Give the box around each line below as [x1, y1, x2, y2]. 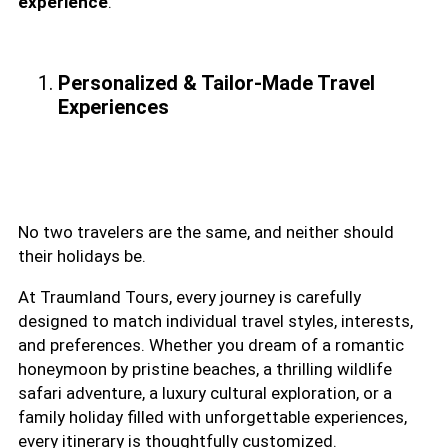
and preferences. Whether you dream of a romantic [18, 334, 404, 355]
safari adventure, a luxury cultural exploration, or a [18, 382, 392, 403]
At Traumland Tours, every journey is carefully [18, 286, 361, 307]
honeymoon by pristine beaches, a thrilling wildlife [18, 358, 392, 379]
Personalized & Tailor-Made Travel [58, 70, 375, 95]
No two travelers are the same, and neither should [18, 221, 394, 242]
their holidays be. [18, 245, 146, 266]
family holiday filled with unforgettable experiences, [18, 406, 407, 427]
